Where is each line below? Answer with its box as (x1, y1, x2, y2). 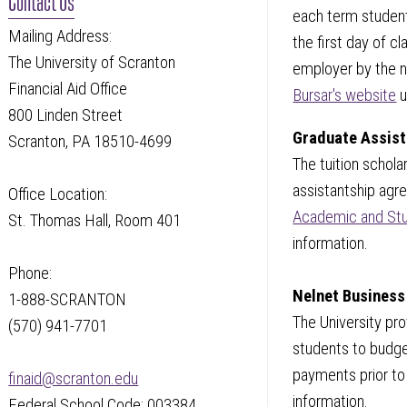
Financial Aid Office (8, 79, 128, 100)
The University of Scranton (8, 53, 180, 74)
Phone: (8, 263, 53, 284)
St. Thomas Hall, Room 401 (8, 211, 182, 232)
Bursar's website (293, 84, 397, 105)
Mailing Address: (8, 26, 113, 47)
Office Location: (8, 184, 108, 205)
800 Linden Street (8, 105, 124, 126)
